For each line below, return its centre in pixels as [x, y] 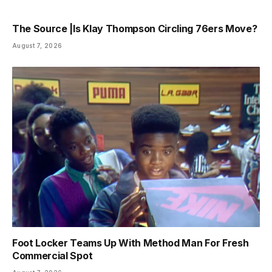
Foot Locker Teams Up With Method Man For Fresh [131, 243]
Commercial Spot [53, 255]
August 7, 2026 [37, 46]
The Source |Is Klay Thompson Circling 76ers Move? [135, 29]
